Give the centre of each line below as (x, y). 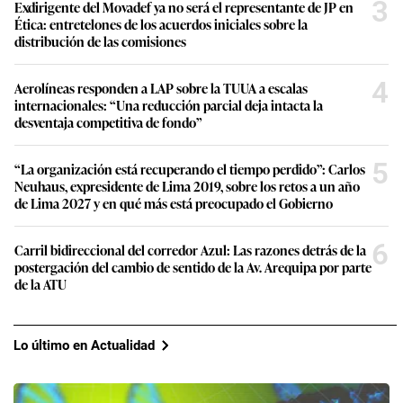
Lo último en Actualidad (84, 345)
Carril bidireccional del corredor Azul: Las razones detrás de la (190, 250)
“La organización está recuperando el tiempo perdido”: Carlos (190, 169)
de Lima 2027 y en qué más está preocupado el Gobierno (174, 203)
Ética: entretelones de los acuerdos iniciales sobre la (161, 24)
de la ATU (40, 284)
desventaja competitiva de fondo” (108, 122)
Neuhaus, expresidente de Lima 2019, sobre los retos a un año (187, 186)
